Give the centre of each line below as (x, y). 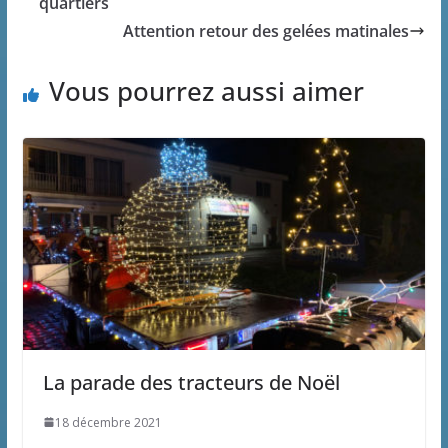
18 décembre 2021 (108, 422)
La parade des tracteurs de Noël (191, 382)
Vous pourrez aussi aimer (206, 91)
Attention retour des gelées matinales (266, 31)
